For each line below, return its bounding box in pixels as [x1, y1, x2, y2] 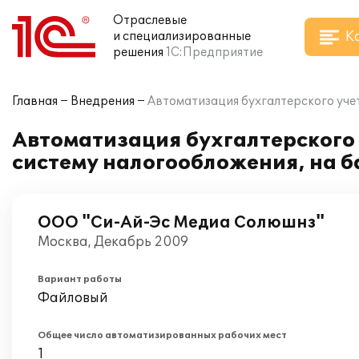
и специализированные [113, 30, 251, 43]
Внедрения [71, 95, 135, 108]
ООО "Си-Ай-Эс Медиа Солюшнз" [38, 213, 325, 232]
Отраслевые [113, 14, 187, 27]
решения [113, 46, 163, 59]
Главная [12, 95, 58, 108]
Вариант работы [38, 274, 122, 284]
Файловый [38, 290, 108, 306]
